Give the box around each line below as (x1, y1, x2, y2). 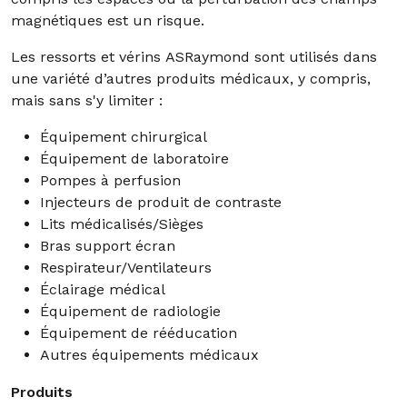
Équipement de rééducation (40, 324, 237, 342)
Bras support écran (40, 237, 175, 254)
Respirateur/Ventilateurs (40, 259, 212, 276)
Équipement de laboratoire (40, 150, 229, 167)
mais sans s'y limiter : (11, 92, 163, 109)
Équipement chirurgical (40, 128, 207, 145)
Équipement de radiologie (40, 303, 221, 320)
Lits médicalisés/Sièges (40, 215, 203, 233)
